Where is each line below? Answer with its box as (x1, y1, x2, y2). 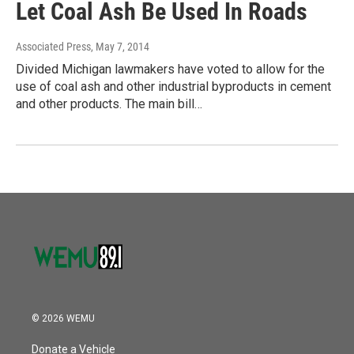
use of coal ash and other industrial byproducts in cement (16, 79, 331, 95)
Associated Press (16, 40, 91, 54)
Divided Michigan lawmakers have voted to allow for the (16, 62, 325, 77)
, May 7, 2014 (91, 40, 149, 54)
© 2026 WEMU (32, 313, 95, 325)
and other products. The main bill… (16, 96, 202, 112)
